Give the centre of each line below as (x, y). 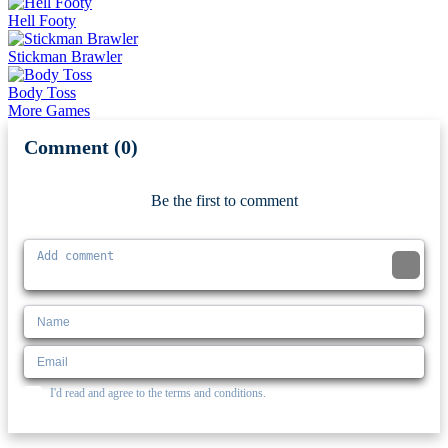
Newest (387, 147)
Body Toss (42, 92)
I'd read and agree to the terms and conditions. (158, 392)
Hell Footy (42, 20)
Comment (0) (81, 146)
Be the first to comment (224, 200)
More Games (49, 110)
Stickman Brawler (65, 56)
